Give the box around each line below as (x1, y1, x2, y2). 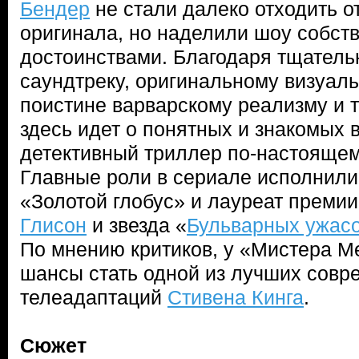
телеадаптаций (20, 286, 167, 309)
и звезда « (87, 214, 187, 236)
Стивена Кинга (167, 286, 304, 309)
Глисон (20, 214, 87, 236)
